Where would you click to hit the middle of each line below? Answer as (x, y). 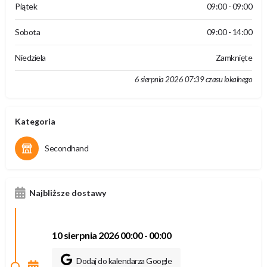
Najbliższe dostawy (67, 193)
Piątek (26, 6)
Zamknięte (234, 58)
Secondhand (66, 148)
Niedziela (30, 58)
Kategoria (35, 121)
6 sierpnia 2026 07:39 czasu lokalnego (193, 79)
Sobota (27, 32)
